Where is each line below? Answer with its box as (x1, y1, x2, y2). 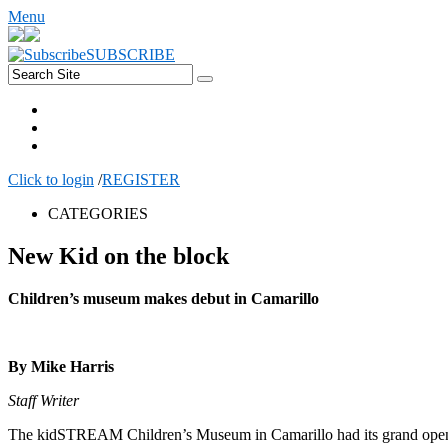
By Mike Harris (8, 357, 114, 375)
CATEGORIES (48, 205, 148, 222)
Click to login (8, 171, 94, 188)
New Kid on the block (8, 242, 229, 269)
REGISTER (102, 171, 180, 188)
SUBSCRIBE (86, 46, 175, 63)
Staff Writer (8, 391, 79, 409)
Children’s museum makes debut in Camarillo (8, 289, 319, 307)
